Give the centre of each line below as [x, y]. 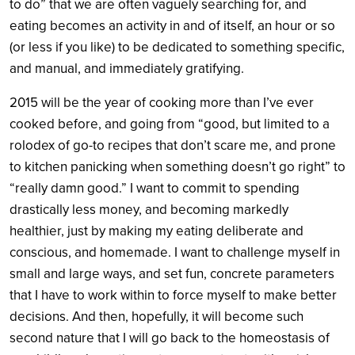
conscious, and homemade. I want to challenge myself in [175, 253]
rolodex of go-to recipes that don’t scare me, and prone [173, 146]
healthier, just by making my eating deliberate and [157, 231]
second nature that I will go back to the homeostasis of [170, 338]
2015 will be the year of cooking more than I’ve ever [162, 103]
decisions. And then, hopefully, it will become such [157, 317]
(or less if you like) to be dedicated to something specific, [177, 48]
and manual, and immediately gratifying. [127, 69]
